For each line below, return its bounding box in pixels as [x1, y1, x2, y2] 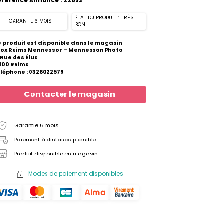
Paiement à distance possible [14, 135, 96, 143]
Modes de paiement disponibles [28, 170, 123, 178]
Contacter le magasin [24, 89, 115, 100]
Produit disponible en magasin [14, 149, 98, 157]
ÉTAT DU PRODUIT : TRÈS [75, 14, 134, 21]
